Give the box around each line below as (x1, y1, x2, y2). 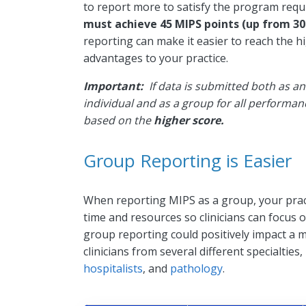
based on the (83, 112, 154, 128)
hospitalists (83, 260, 143, 276)
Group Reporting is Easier (83, 148, 292, 173)
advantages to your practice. (83, 50, 228, 66)
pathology (170, 260, 223, 276)
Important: (83, 78, 149, 94)
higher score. (154, 112, 224, 128)
